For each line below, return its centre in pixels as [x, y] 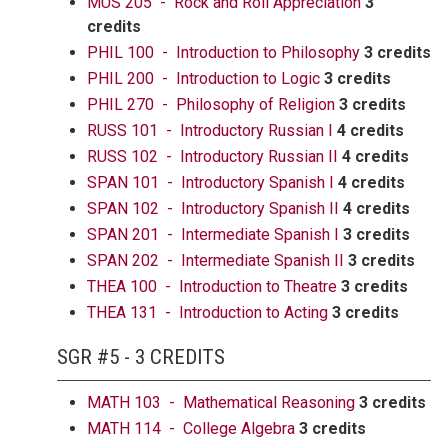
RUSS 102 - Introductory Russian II [212, 156]
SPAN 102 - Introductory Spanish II [213, 208]
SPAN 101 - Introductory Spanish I [210, 182]
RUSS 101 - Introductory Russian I [210, 130]
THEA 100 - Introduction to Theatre [212, 286]
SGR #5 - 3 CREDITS [141, 357]
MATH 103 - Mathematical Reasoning [221, 402]
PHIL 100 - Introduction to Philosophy [223, 52]
